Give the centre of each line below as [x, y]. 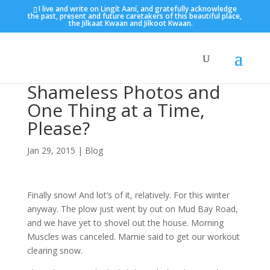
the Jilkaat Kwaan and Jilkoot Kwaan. [131, 23]
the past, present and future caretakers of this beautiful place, [135, 16]
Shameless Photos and [124, 92]
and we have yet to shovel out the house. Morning [125, 223]
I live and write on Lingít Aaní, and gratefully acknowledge [137, 9]
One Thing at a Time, [116, 110]
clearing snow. [55, 250]
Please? [58, 128]
